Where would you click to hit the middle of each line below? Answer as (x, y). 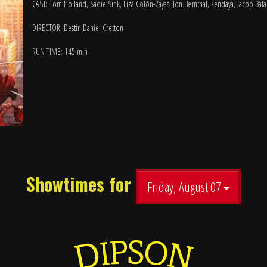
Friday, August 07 (185, 187)
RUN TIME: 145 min (60, 52)
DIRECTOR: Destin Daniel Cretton (78, 28)
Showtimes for (81, 184)
